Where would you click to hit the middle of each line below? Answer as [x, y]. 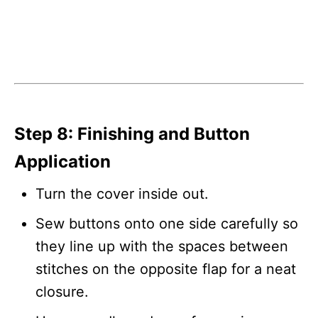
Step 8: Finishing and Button [132, 133]
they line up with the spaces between [162, 246]
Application [62, 161]
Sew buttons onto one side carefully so [167, 223]
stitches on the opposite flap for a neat [166, 269]
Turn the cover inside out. [122, 193]
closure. [62, 291]
